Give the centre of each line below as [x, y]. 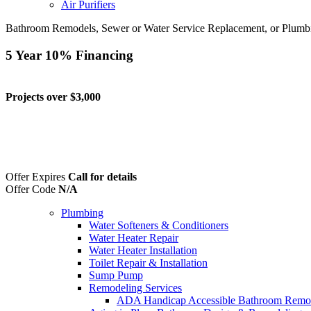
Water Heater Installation [143, 250]
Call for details [102, 176]
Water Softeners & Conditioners [159, 225]
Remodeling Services [135, 287]
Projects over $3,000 [53, 96]
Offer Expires [35, 176]
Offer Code [31, 189]
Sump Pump [116, 275]
